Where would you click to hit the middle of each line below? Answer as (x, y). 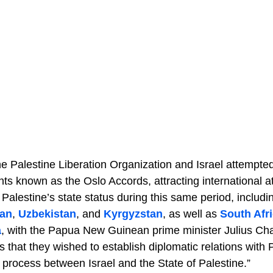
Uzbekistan (47, 214)
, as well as (191, 214)
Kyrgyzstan (133, 214)
